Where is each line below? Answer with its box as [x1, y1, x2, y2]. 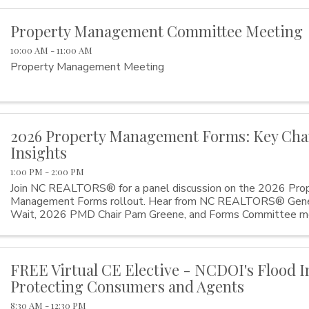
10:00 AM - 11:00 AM [10, 43, 93, 56]
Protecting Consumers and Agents [10, 276, 245, 297]
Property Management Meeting [10, 59, 165, 74]
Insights [10, 141, 68, 163]
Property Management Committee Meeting [10, 21, 303, 41]
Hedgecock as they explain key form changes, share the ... [10, 219, 288, 235]
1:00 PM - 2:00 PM [10, 165, 85, 177]
